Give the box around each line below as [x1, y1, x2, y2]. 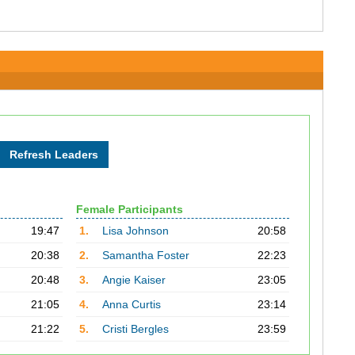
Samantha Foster [101, 249, 189, 261]
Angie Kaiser [101, 273, 166, 286]
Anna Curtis [101, 298, 161, 311]
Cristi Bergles [101, 323, 169, 335]
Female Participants [75, 203, 183, 216]
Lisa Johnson [101, 224, 169, 237]
